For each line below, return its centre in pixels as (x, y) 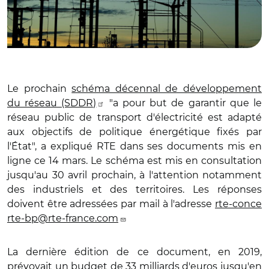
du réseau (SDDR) (52, 103)
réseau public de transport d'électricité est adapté (134, 117)
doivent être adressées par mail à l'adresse (111, 204)
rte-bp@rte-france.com (63, 218)
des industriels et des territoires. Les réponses (134, 189)
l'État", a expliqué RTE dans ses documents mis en (134, 146)
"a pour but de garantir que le (183, 103)
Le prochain (40, 88)
